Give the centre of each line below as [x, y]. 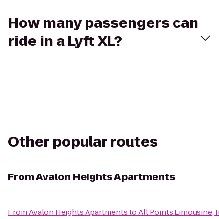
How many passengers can [103, 23]
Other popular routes [83, 142]
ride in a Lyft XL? [65, 41]
